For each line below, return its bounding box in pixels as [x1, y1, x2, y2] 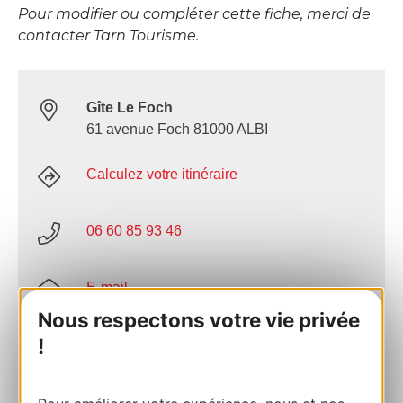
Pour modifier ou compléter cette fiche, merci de [18, 5, 371, 23]
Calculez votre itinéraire [86, 166, 237, 183]
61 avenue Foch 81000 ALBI [86, 121, 268, 138]
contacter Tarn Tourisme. [18, 27, 199, 45]
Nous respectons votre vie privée [38, 308, 361, 333]
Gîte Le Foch [86, 100, 173, 116]
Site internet [86, 336, 163, 353]
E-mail [86, 280, 128, 296]
